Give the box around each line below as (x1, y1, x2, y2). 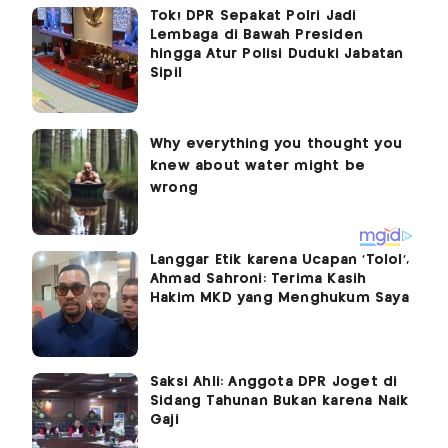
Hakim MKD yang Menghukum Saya (150, 291, 409, 306)
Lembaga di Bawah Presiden (150, 28, 363, 43)
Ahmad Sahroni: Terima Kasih (150, 272, 367, 287)
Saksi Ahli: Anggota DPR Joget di (150, 375, 398, 390)
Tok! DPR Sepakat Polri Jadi (150, 9, 357, 24)
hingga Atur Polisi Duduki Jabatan (150, 47, 404, 62)
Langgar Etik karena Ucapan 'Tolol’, (150, 253, 409, 268)
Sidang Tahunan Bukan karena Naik (150, 394, 409, 409)
